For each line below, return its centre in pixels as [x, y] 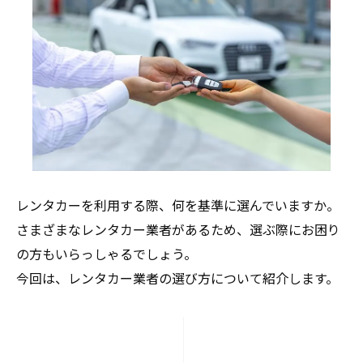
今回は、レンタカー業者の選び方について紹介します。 [177, 280]
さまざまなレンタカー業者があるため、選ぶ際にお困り [178, 232]
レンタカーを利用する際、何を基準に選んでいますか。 [178, 207]
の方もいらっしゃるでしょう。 [107, 256]
